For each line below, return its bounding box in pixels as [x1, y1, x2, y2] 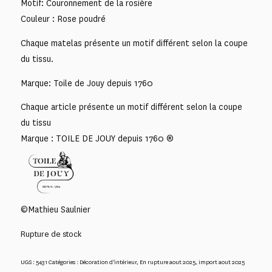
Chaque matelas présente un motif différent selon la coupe [20, 37, 248, 49]
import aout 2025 [198, 258, 245, 267]
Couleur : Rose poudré [20, 13, 106, 25]
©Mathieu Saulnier [20, 203, 90, 216]
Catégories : [48, 258, 80, 267]
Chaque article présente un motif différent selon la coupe [20, 101, 242, 114]
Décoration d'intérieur [79, 258, 137, 267]
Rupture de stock [20, 228, 81, 239]
